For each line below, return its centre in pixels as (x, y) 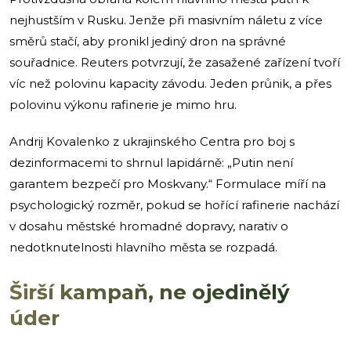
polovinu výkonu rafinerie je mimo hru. (123, 104)
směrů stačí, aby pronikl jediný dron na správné (148, 41)
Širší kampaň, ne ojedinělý (150, 292)
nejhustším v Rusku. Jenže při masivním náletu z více (166, 20)
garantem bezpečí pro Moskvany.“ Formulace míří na (168, 183)
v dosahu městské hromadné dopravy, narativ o (149, 226)
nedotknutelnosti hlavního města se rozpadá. (143, 247)
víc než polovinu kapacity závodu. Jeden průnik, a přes (170, 83)
